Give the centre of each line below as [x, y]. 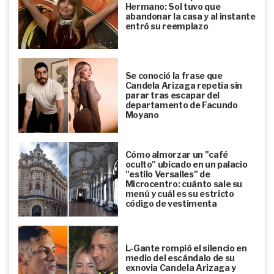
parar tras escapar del [172, 95]
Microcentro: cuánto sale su [184, 183]
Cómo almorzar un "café [176, 154]
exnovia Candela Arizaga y [180, 267]
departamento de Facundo [181, 105]
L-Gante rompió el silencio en [186, 248]
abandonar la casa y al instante [190, 17]
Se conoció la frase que [174, 76]
